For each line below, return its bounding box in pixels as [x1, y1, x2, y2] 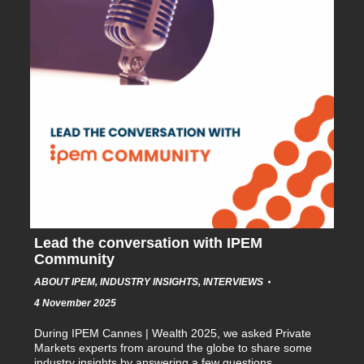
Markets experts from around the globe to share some [34, 340, 313, 354]
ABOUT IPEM [34, 275, 96, 288]
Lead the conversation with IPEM [34, 234, 263, 251]
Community [34, 250, 115, 267]
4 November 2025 [34, 297, 117, 309]
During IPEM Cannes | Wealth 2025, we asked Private [34, 326, 312, 340]
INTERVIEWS [203, 275, 264, 288]
